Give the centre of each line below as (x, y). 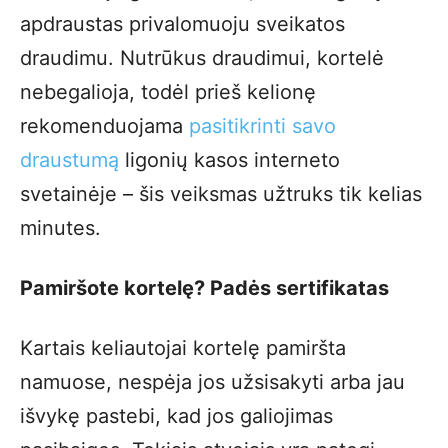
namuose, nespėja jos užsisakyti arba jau (212, 381)
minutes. (60, 227)
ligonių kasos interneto (229, 159)
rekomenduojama (104, 125)
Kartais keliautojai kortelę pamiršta (183, 347)
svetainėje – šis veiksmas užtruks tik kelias (221, 193)
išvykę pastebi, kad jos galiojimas (176, 415)
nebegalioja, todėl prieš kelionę (168, 91)
